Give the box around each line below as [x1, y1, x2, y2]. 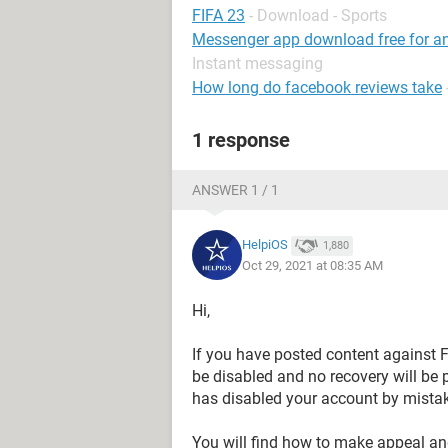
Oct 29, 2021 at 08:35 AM [242, 257, 383, 273]
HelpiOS [242, 237, 288, 253]
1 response [192, 128, 290, 152]
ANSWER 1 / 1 [192, 182, 279, 198]
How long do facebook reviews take [192, 78, 442, 97]
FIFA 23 [192, 6, 245, 25]
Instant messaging [192, 54, 323, 73]
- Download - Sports [249, 6, 387, 25]
